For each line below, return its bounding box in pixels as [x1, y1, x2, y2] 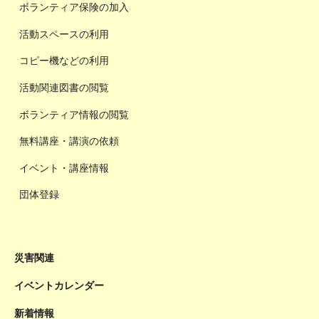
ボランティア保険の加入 [19, 1, 130, 14]
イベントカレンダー [14, 280, 105, 292]
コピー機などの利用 [19, 55, 110, 67]
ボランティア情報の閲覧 [19, 108, 130, 120]
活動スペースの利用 [19, 28, 110, 40]
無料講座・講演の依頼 [19, 135, 120, 147]
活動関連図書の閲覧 [19, 82, 110, 93]
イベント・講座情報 [19, 162, 110, 174]
